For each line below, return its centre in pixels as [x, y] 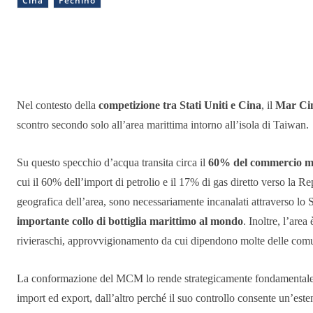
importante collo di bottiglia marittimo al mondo [130, 221]
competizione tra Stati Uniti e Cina [180, 105]
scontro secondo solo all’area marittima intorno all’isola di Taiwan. [163, 125]
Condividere [73, 61]
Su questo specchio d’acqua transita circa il [112, 163]
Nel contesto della [58, 105]
